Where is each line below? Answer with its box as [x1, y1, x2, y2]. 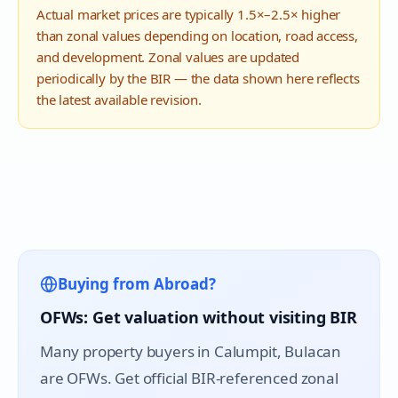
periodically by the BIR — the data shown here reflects [36, 69, 360, 87]
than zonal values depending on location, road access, [36, 27, 358, 44]
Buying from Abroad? [58, 274, 216, 294]
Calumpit [213, 341, 277, 362]
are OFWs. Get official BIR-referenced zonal [40, 368, 338, 388]
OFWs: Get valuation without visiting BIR [40, 306, 357, 328]
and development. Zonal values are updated [36, 48, 300, 66]
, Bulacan [276, 341, 342, 362]
